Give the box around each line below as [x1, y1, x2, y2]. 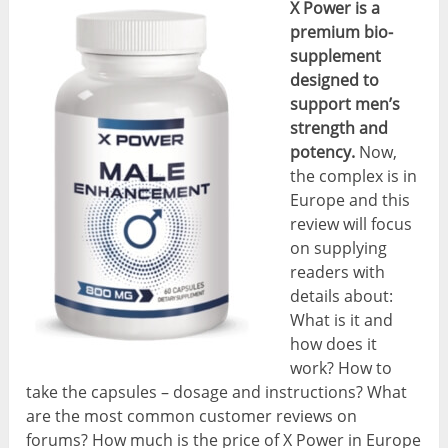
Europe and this [290, 189, 411, 212]
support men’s [290, 93, 401, 116]
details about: [290, 285, 394, 308]
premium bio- [290, 21, 394, 44]
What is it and [290, 309, 394, 332]
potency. [290, 141, 360, 164]
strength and [290, 117, 389, 140]
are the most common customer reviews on [26, 405, 358, 428]
